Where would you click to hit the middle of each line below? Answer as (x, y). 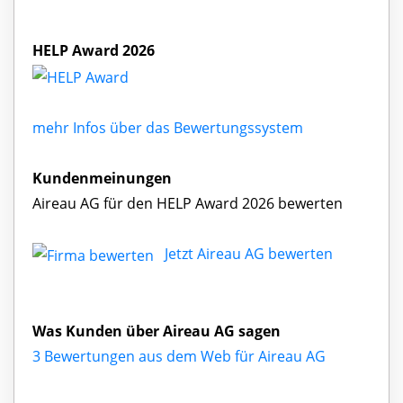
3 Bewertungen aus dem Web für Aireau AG (179, 356)
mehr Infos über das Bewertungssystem (168, 127)
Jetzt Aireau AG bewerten (249, 253)
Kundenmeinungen (102, 178)
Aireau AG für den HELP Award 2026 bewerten (188, 203)
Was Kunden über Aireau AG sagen (157, 331)
